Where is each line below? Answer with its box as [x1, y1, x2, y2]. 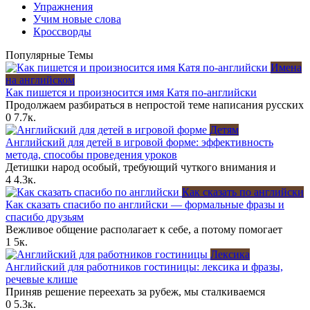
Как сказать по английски [182, 185, 304, 198]
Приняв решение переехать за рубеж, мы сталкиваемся [6, 285, 265, 298]
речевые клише [6, 273, 77, 285]
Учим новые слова [33, 12, 121, 25]
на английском [6, 73, 75, 86]
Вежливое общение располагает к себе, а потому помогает [6, 223, 282, 235]
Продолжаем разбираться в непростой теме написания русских [6, 98, 304, 111]
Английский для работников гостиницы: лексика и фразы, [6, 260, 283, 273]
